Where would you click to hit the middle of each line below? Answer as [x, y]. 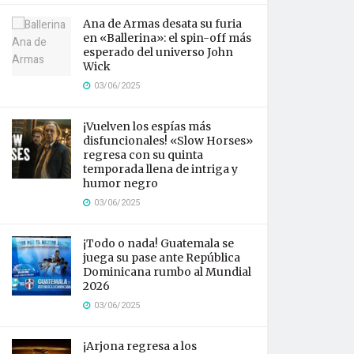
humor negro [121, 183]
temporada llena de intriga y [160, 169]
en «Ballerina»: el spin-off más [167, 38]
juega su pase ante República [162, 258]
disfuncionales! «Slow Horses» [168, 141]
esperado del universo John [158, 52]
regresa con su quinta [143, 155]
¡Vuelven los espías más [147, 126]
